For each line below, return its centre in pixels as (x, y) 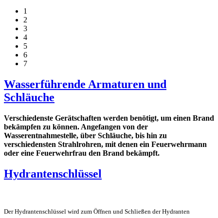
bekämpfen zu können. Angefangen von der (76, 127)
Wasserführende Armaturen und (85, 84)
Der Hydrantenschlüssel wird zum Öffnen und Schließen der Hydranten (97, 211)
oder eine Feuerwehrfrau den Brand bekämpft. (82, 153)
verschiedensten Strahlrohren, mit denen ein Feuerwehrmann (105, 144)
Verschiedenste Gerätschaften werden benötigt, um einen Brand (109, 118)
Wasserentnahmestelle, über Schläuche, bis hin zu (85, 135)
